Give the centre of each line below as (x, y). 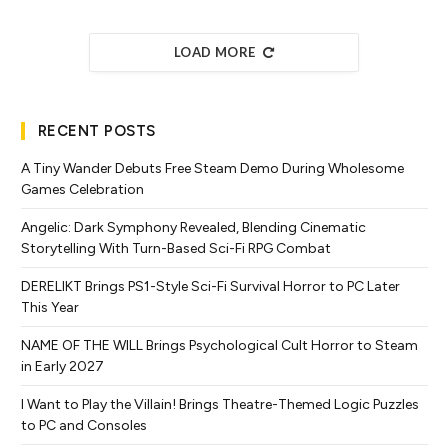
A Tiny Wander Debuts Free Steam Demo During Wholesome (212, 168)
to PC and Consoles (84, 425)
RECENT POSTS (97, 130)
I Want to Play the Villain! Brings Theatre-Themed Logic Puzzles (220, 404)
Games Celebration (82, 189)
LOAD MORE (215, 51)
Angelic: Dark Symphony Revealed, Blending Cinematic (193, 227)
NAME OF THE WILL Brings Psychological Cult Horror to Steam (219, 345)
